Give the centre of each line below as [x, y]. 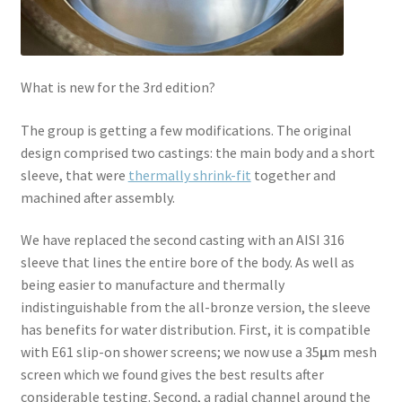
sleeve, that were [74, 175]
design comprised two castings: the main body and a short [197, 152]
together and [293, 175]
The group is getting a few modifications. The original [186, 130]
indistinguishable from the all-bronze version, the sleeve [195, 307]
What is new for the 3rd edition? [118, 87]
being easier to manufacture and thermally [152, 285]
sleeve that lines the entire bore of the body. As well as [187, 262]
